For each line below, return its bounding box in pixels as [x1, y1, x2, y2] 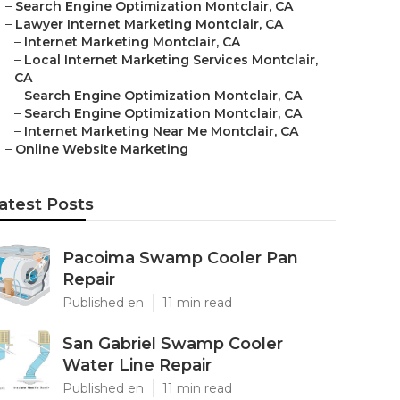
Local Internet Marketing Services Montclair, [24, 52, 318, 68]
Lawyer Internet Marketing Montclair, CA [15, 16, 283, 32]
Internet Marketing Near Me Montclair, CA [24, 123, 298, 139]
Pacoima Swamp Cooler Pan [62, 248, 298, 268]
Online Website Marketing [15, 141, 188, 157]
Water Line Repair [62, 355, 212, 375]
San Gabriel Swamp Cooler [62, 334, 283, 354]
